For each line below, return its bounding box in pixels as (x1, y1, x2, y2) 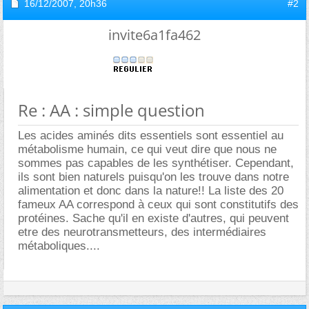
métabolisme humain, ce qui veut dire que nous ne (18, 143, 277, 156)
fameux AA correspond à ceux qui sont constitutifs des (18, 198, 299, 211)
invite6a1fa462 (108, 26, 201, 44)
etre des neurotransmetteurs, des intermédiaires (18, 226, 266, 239)
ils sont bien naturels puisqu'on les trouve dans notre (18, 170, 289, 183)
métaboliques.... (18, 239, 100, 252)
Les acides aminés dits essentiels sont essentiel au (18, 129, 283, 142)
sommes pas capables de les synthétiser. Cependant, (18, 157, 294, 170)
